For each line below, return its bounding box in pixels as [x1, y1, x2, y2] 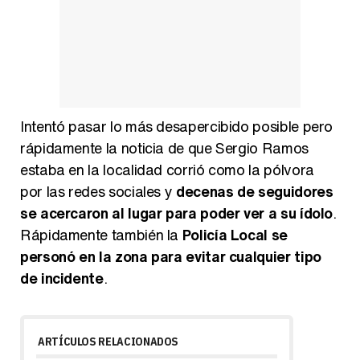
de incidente [20, 267, 104, 288]
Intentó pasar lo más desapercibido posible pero [20, 115, 333, 137]
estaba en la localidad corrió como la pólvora [20, 158, 314, 180]
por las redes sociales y [20, 180, 176, 202]
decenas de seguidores [176, 180, 333, 202]
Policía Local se [182, 223, 288, 245]
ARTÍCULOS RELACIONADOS [38, 333, 179, 349]
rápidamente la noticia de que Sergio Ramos [20, 137, 309, 158]
